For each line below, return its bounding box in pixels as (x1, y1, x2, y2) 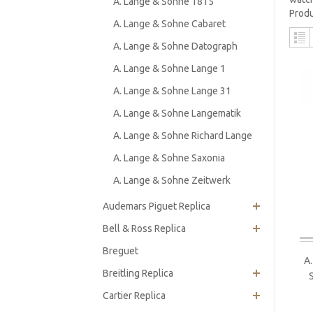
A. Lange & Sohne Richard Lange (113, 130, 252, 141)
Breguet (103, 245, 138, 256)
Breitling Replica (103, 268, 173, 279)
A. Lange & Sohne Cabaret (113, 18, 226, 29)
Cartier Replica (103, 290, 166, 301)
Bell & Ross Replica (103, 223, 186, 234)
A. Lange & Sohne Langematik (113, 108, 241, 119)
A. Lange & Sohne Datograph (113, 41, 238, 52)
